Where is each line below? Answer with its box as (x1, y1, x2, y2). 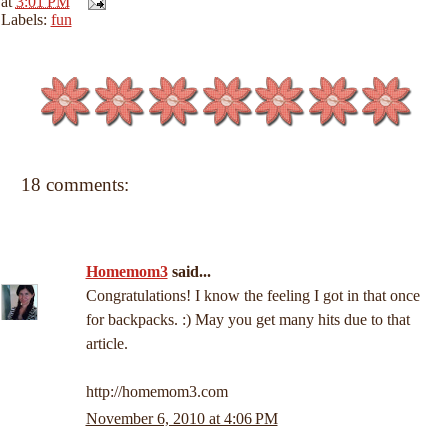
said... (167, 263, 211, 280)
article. (85, 335, 128, 352)
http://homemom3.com (85, 383, 228, 400)
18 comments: (20, 174, 129, 195)
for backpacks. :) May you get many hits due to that (85, 311, 410, 328)
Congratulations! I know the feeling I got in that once (85, 287, 420, 304)
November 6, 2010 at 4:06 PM (85, 410, 278, 428)
